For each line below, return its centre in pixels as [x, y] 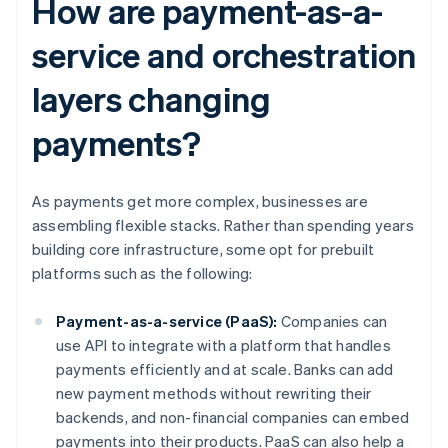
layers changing [151, 99]
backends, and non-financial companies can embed [233, 417]
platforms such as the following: [142, 273]
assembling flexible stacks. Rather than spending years [223, 225]
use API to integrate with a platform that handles [223, 345]
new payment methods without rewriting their [214, 393]
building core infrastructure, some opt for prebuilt [203, 249]
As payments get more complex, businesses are [200, 201]
